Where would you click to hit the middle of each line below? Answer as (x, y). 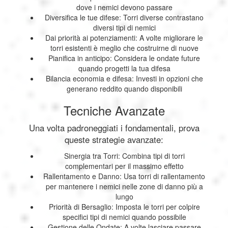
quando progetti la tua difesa (124, 68)
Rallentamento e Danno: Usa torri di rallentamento (124, 176)
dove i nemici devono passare (124, 7)
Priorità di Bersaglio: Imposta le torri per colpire (124, 207)
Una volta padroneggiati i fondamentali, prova (114, 128)
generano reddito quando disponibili (124, 89)
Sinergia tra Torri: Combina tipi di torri (124, 156)
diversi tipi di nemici (124, 28)
